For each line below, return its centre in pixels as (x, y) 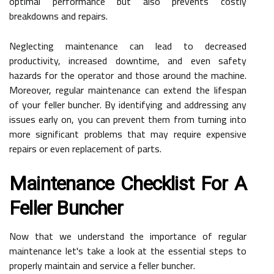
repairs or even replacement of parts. (85, 148)
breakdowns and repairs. (58, 16)
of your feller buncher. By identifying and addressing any (128, 104)
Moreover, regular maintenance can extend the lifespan (128, 90)
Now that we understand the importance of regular (128, 236)
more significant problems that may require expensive (128, 134)
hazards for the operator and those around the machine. (128, 75)
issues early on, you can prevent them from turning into (128, 119)
